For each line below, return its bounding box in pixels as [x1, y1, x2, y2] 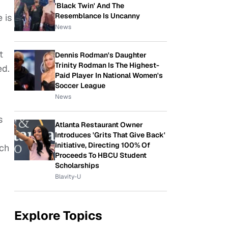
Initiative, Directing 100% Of [55, 140, 150, 150]
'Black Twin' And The [55, 1, 124, 10]
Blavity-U [55, 173, 81, 181]
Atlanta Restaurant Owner [55, 120, 143, 129]
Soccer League [55, 81, 105, 90]
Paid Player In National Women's [55, 71, 163, 80]
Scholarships [55, 161, 99, 170]
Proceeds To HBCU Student [55, 151, 147, 160]
